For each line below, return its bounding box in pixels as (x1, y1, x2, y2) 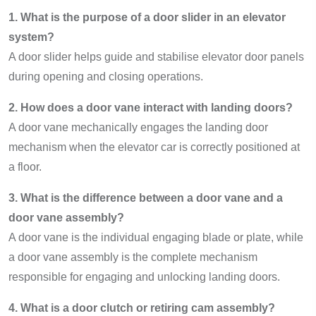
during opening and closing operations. (8, 71, 203, 83)
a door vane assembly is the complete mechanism (8, 251, 257, 263)
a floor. (8, 161, 42, 173)
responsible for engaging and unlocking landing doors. (8, 271, 280, 283)
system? (8, 31, 54, 43)
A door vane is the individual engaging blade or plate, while (8, 231, 303, 243)
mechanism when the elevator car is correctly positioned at (8, 141, 300, 153)
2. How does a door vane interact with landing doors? (8, 102, 293, 114)
